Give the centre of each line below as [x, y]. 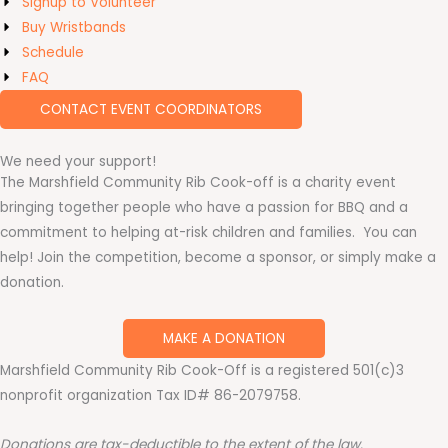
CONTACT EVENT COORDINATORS [151, 109]
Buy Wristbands [74, 27]
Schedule [53, 52]
